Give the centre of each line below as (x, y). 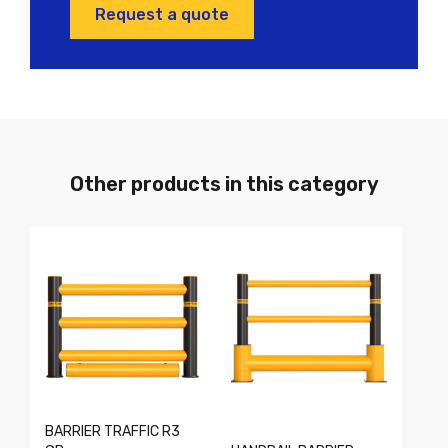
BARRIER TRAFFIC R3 (112, 432)
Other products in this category (224, 184)
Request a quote (162, 14)
